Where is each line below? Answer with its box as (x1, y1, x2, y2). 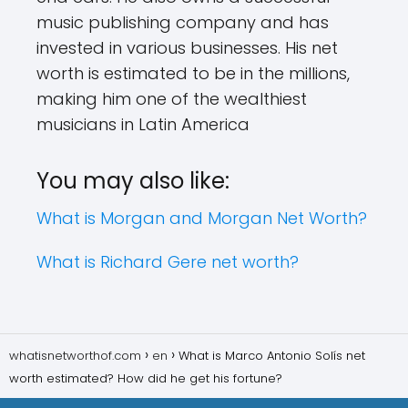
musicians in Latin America (36, 113, 250, 136)
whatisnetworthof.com (9, 347, 141, 364)
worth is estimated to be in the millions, (36, 62, 350, 85)
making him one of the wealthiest (36, 87, 307, 110)
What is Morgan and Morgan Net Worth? (36, 207, 367, 229)
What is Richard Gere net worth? (36, 250, 299, 273)
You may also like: (36, 166, 229, 196)
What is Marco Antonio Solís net (178, 347, 365, 364)
